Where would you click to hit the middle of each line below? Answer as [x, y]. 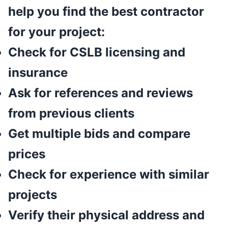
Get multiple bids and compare [99, 134]
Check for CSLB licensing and [97, 52]
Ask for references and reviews [101, 93]
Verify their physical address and [106, 215]
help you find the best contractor [106, 12]
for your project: [56, 32]
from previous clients [71, 113]
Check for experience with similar [109, 175]
